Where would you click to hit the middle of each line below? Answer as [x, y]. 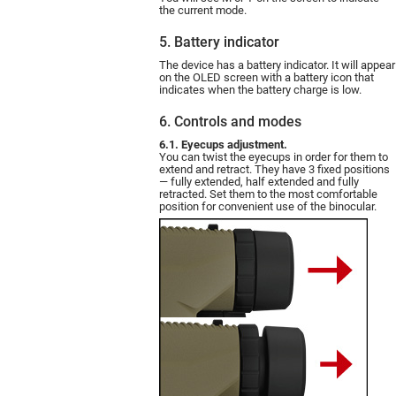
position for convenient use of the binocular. [268, 206]
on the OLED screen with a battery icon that [267, 77]
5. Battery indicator [219, 42]
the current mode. [203, 10]
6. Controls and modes [230, 121]
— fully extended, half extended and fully [259, 181]
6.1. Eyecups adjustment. [223, 144]
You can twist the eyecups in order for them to [274, 156]
